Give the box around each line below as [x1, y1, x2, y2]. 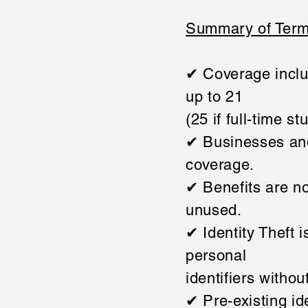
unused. [186, 201, 242, 219]
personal [186, 247, 247, 264]
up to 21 [186, 88, 243, 105]
